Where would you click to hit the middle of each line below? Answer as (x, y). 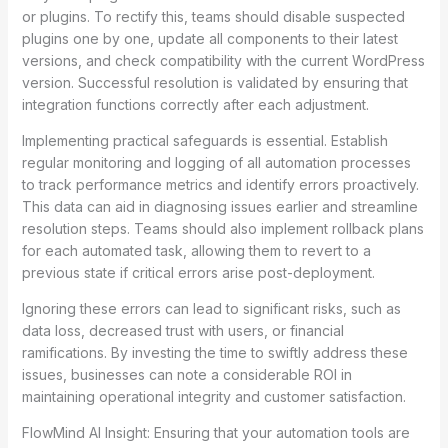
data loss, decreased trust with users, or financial (182, 330)
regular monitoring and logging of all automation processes (216, 162)
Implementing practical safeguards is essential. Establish (204, 140)
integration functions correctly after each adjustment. (195, 104)
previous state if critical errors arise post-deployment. (198, 272)
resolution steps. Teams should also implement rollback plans (222, 228)
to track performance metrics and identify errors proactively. (220, 184)
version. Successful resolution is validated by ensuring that (214, 82)
